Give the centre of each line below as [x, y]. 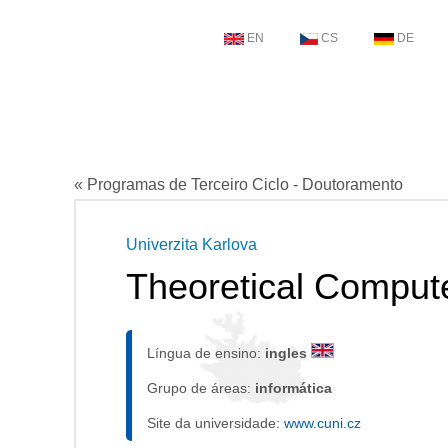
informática [293, 388]
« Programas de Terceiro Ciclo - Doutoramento [238, 184]
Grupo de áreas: [201, 388]
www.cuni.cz [322, 423]
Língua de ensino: [206, 353]
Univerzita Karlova [191, 244]
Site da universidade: [215, 423]
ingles [288, 353]
